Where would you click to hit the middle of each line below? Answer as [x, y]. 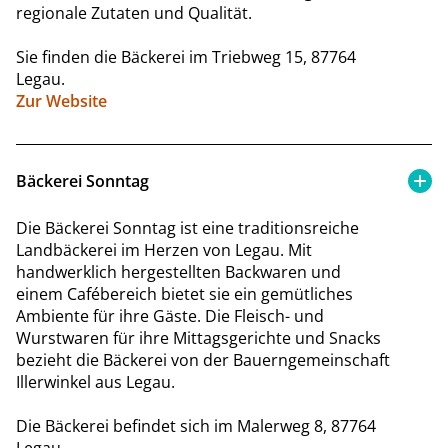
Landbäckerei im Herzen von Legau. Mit [164, 249]
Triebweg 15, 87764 [284, 56]
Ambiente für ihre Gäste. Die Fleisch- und [170, 315]
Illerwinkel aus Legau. [95, 381]
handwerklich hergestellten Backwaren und [178, 271]
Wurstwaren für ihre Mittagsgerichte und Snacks [198, 337]
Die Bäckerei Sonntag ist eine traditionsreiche [187, 227]
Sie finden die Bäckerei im [112, 56]
